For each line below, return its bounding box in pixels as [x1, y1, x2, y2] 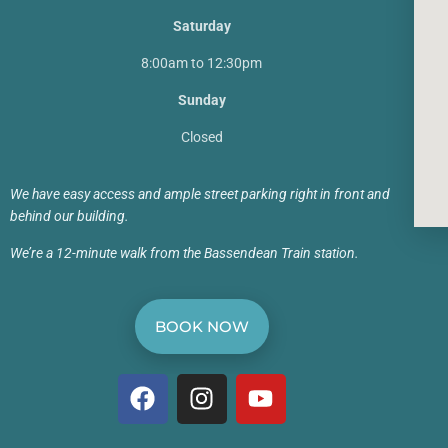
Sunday [177, 91, 226, 108]
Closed [180, 128, 223, 145]
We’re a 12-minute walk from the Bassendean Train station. [10, 244, 359, 261]
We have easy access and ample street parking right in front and [10, 185, 390, 202]
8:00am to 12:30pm [141, 54, 263, 71]
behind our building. [10, 207, 129, 224]
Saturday [172, 17, 231, 34]
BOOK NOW [154, 316, 249, 336]
